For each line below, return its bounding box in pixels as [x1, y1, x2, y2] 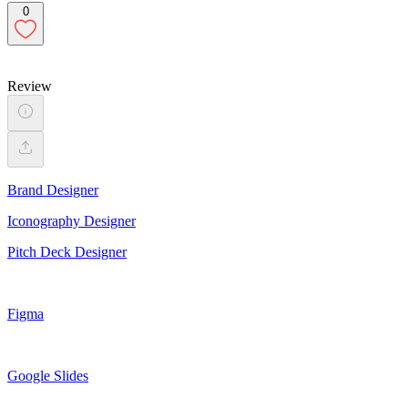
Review [7, 77, 52, 94]
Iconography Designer [7, 212, 136, 229]
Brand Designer [7, 181, 98, 198]
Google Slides [7, 367, 88, 383]
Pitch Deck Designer [7, 243, 127, 260]
